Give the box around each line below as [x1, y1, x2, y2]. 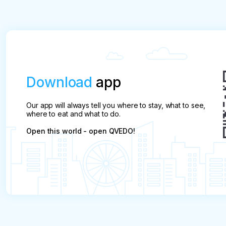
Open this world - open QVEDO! [26, 126, 136, 135]
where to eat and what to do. [26, 109, 121, 118]
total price [38, 7, 76, 17]
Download [26, 73, 93, 91]
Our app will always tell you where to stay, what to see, [26, 100, 206, 109]
